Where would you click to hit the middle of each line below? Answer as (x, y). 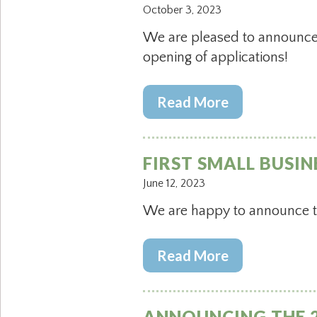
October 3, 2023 (182, 10)
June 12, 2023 (174, 183)
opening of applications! (215, 57)
